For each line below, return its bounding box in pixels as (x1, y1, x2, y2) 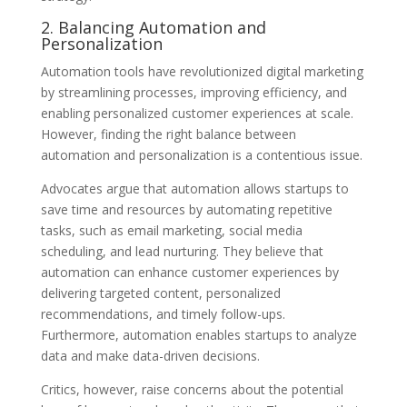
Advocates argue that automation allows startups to (40, 179, 349, 197)
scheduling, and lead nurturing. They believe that (40, 242, 323, 260)
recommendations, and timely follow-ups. (40, 304, 285, 323)
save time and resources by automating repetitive (40, 200, 333, 218)
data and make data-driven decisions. (40, 346, 260, 364)
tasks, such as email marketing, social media (40, 221, 303, 239)
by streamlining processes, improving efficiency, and (40, 83, 347, 101)
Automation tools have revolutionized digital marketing (40, 62, 363, 80)
